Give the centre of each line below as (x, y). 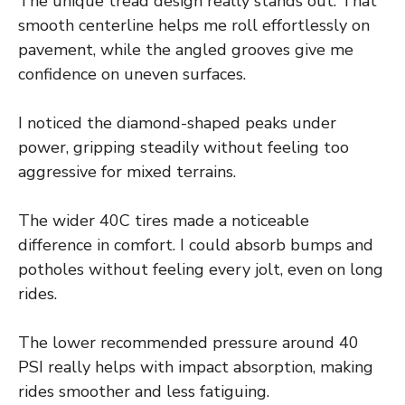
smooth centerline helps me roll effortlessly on (194, 26)
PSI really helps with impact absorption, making (196, 367)
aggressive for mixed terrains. (127, 172)
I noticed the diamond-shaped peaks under (177, 123)
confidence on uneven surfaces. (132, 75)
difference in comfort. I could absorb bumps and (196, 245)
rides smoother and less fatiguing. (144, 392)
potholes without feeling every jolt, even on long (201, 270)
